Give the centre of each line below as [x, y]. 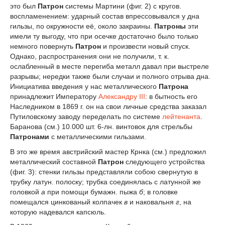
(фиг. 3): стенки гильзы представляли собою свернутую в [104, 172]
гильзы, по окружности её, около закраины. [82, 26]
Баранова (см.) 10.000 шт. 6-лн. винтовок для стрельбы [101, 126]
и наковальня [152, 202]
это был [24, 6]
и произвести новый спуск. [146, 46]
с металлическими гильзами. [98, 136]
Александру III [122, 96]
